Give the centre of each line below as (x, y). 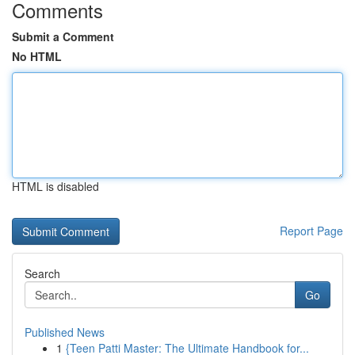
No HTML (37, 56)
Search (42, 273)
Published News (65, 332)
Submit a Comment (63, 36)
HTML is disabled (55, 186)
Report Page (311, 231)
